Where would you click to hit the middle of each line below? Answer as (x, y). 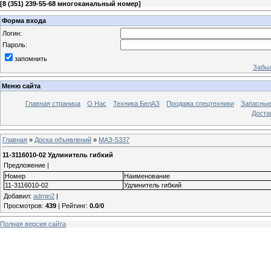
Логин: (12, 33)
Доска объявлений (63, 139)
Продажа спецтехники (200, 104)
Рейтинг (74, 205)
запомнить (31, 58)
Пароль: (15, 44)
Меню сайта (21, 86)
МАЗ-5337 (114, 139)
